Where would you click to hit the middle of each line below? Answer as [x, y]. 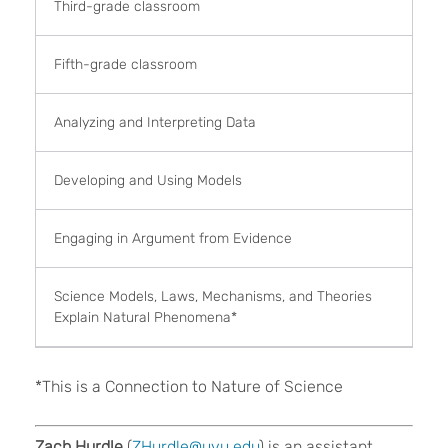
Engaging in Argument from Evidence [173, 238]
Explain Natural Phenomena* [145, 317]
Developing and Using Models [148, 180]
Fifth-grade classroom [125, 64]
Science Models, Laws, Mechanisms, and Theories [213, 296]
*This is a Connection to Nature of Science [189, 386]
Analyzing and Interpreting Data [155, 122]
